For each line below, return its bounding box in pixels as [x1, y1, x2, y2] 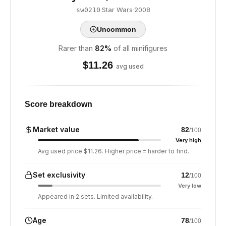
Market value [33, 125, 80, 134]
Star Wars [101, 6, 133, 14]
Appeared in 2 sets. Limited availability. [38, 193, 153, 200]
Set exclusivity [33, 171, 85, 179]
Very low [178, 182, 201, 189]
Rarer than [59, 44, 93, 52]
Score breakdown [25, 100, 92, 108]
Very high [176, 137, 201, 144]
